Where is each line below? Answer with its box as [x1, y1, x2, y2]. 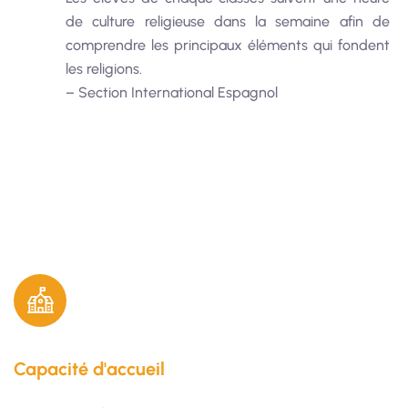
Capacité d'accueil [14, 357, 165, 380]
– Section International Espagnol [66, 83, 278, 101]
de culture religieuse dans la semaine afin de [66, 12, 390, 30]
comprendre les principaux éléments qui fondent [66, 36, 390, 54]
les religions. [66, 59, 142, 77]
